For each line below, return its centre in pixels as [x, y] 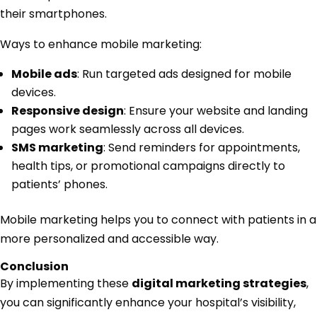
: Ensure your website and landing [216, 111]
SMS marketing [57, 148]
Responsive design [68, 111]
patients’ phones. [59, 185]
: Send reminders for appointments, [202, 148]
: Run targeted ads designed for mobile [184, 74]
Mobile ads [44, 74]
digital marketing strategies [219, 284]
